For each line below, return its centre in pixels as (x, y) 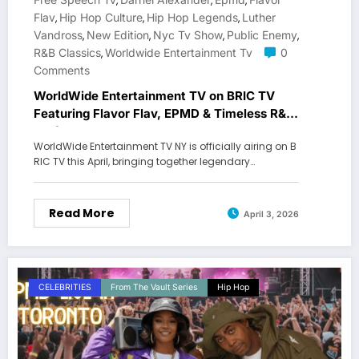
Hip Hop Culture (101, 18)
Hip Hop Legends (192, 18)
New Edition (118, 35)
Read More (82, 214)
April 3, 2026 (271, 214)
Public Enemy (262, 35)
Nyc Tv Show (188, 35)
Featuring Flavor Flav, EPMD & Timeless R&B (164, 114)
